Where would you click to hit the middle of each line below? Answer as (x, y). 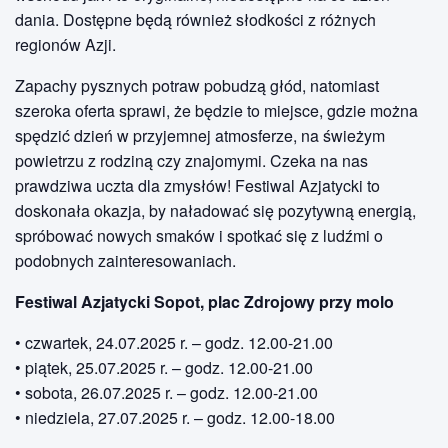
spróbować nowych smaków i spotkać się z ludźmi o (199, 235)
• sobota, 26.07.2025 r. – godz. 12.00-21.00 (166, 392)
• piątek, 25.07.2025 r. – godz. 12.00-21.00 (164, 367)
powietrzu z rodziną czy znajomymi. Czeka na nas (191, 160)
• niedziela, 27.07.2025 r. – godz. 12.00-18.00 (175, 417)
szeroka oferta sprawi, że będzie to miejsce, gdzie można (216, 110)
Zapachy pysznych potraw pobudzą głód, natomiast (197, 85)
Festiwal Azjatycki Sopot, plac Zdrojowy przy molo (204, 301)
